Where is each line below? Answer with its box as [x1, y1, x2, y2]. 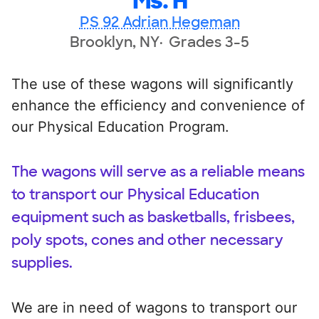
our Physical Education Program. [11, 117, 229, 135]
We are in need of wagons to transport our [11, 298, 297, 316]
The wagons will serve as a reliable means [11, 162, 305, 181]
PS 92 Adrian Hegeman [79, 12, 240, 31]
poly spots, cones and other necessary [11, 230, 283, 249]
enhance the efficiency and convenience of [11, 96, 305, 114]
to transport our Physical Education [11, 184, 259, 204]
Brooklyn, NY [70, 32, 159, 51]
